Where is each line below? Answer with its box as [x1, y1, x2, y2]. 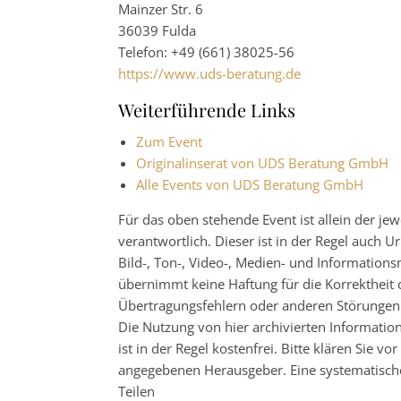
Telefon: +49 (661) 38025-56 [118, 42, 294, 61]
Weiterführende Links [118, 97, 295, 122]
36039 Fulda [118, 21, 196, 39]
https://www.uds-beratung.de [118, 64, 301, 82]
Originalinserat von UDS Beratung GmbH [136, 153, 388, 172]
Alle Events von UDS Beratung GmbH [136, 175, 363, 193]
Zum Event [136, 132, 202, 150]
